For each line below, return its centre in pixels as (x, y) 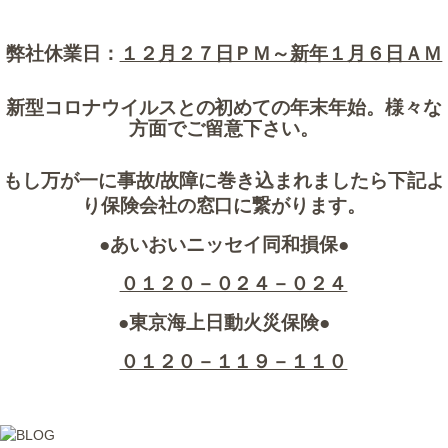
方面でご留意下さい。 (224, 128)
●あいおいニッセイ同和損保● (224, 244)
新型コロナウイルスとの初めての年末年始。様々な (224, 107)
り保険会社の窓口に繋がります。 (224, 205)
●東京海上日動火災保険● (224, 322)
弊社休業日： (62, 53)
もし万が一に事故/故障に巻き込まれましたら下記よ (224, 180)
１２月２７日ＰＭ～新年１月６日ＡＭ (281, 53)
